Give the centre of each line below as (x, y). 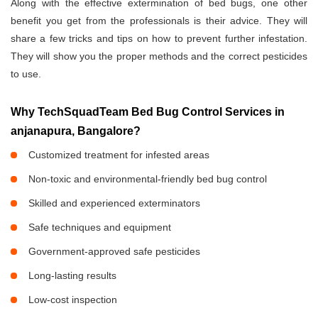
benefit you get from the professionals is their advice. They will (159, 21)
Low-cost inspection (73, 300)
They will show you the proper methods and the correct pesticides (159, 56)
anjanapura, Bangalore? (76, 131)
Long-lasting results (72, 276)
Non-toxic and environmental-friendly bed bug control (148, 179)
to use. (26, 74)
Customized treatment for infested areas (119, 155)
